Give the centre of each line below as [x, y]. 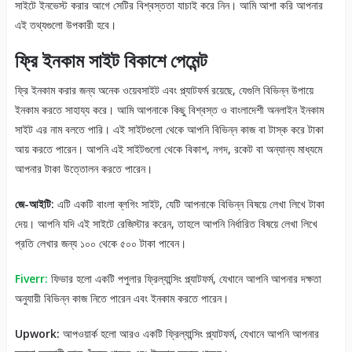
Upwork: [37, 333]
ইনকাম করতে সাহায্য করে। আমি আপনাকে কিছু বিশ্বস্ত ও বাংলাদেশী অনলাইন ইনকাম [169, 109]
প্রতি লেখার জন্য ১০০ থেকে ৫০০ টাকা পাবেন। [100, 243]
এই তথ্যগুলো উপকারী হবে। [65, 24]
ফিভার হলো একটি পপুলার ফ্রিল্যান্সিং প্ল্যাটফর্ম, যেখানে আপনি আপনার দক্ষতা [184, 278]
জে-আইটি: [34, 203]
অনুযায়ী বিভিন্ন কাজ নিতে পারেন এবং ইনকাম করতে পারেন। [121, 298]
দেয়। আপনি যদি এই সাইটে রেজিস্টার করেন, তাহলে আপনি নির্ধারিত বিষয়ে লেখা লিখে [166, 223]
